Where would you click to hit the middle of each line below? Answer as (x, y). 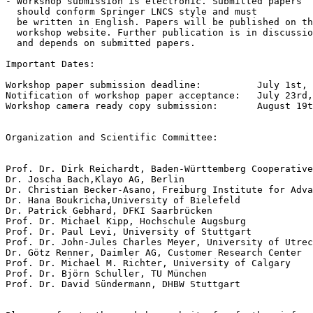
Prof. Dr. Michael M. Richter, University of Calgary (148, 263)
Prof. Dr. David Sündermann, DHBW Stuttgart (123, 284)
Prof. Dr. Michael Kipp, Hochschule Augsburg (126, 221)
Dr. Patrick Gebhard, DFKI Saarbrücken (109, 210)
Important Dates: (50, 64)
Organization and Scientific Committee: (112, 137)
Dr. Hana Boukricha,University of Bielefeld (123, 200)
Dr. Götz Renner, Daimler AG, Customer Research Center (154, 252)
